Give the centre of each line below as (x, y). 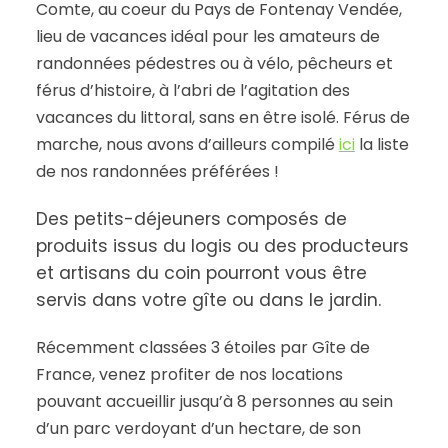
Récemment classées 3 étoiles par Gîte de (202, 348)
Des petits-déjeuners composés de (191, 219)
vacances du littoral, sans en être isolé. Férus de (222, 117)
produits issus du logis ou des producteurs (222, 246)
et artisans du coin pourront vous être (201, 273)
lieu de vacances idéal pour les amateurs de (207, 36)
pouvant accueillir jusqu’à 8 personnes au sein (214, 402)
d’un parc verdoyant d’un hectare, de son (198, 429)
